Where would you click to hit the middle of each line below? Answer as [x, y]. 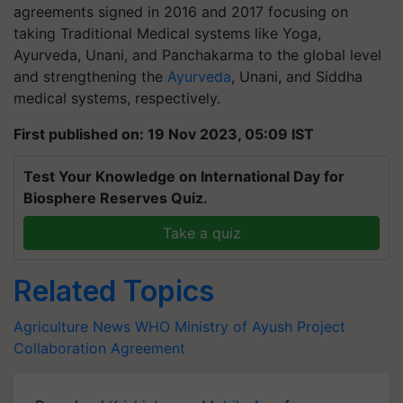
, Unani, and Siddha [297, 76]
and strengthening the [90, 76]
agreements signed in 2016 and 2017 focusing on [181, 12]
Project [321, 327]
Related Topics [114, 291]
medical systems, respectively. [117, 98]
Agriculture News [72, 327]
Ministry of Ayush [233, 327]
